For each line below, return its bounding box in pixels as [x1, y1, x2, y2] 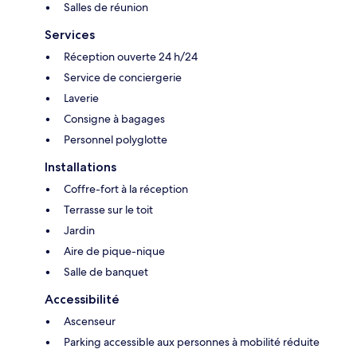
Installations [45, 159, 116, 175]
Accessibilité [45, 292, 120, 308]
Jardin [64, 223, 95, 238]
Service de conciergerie [64, 70, 182, 85]
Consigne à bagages [64, 112, 165, 127]
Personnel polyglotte [64, 132, 167, 147]
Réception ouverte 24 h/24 [64, 49, 198, 65]
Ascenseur [64, 314, 116, 329]
